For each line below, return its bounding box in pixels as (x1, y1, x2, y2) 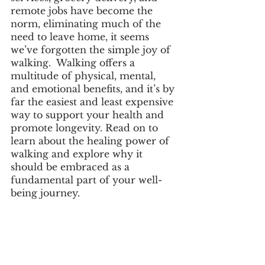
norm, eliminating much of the (11, 18, 164, 30)
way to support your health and (11, 109, 167, 121)
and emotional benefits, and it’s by (11, 83, 177, 95)
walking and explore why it (11, 148, 146, 160)
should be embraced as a (11, 161, 132, 173)
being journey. (11, 187, 80, 199)
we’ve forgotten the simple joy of (11, 44, 173, 56)
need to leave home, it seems (11, 31, 152, 43)
